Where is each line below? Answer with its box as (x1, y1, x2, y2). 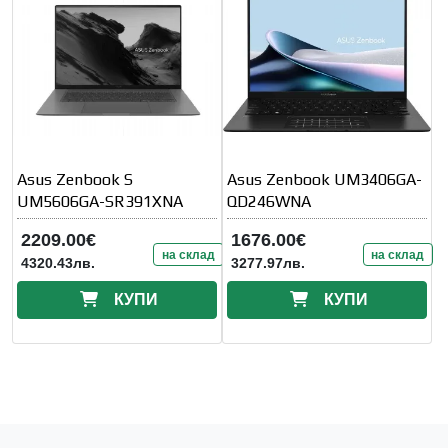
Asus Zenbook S (17, 169, 134, 189)
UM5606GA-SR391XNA (17, 191, 184, 211)
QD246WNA (227, 191, 311, 211)
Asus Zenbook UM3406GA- (227, 169, 422, 189)
